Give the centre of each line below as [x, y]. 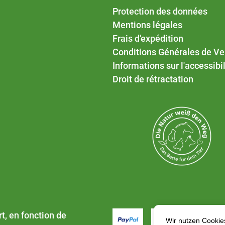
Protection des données [160, 12]
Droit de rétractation [153, 79]
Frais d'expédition [148, 39]
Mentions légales [147, 25]
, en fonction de [36, 215]
